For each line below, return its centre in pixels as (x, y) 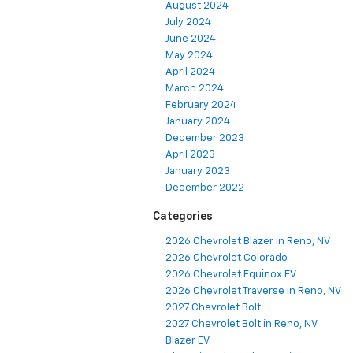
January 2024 (198, 122)
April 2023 (190, 155)
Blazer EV (188, 341)
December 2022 (205, 188)
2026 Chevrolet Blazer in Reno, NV (248, 242)
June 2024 (191, 39)
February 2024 (201, 106)
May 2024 (189, 56)
